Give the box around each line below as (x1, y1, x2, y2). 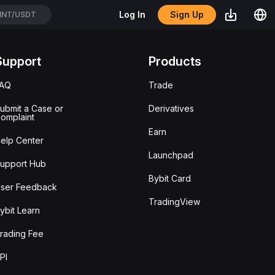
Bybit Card (149, 173, 192, 184)
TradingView (149, 196, 201, 207)
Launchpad (149, 150, 194, 160)
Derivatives (149, 103, 195, 114)
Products (149, 54, 202, 69)
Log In (119, 9, 145, 20)
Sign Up (169, 9, 205, 20)
